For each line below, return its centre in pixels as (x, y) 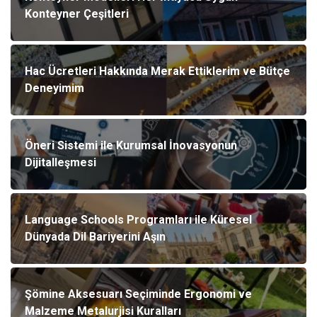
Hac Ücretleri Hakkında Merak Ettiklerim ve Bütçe (157, 71)
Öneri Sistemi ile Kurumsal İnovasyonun (131, 145)
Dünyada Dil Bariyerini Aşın (95, 236)
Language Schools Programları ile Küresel (138, 219)
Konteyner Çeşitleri (77, 13)
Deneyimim (54, 88)
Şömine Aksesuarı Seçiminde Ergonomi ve (138, 294)
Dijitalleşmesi (60, 162)
